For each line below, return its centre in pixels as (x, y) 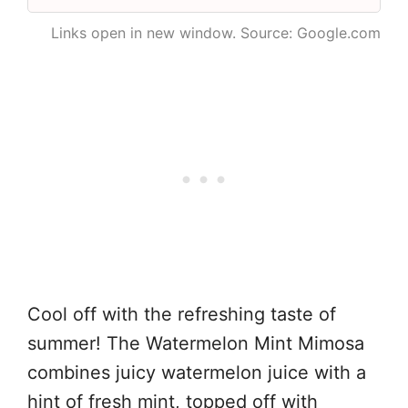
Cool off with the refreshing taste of (182, 314)
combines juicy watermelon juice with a (197, 372)
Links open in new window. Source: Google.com (216, 32)
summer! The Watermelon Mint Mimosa (196, 343)
